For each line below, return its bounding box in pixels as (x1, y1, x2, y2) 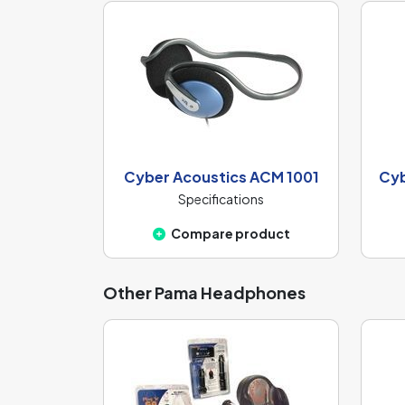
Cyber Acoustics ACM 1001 (123, 167, 319, 187)
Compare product (170, 225, 290, 242)
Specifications (178, 191, 264, 208)
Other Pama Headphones (103, 282, 306, 304)
